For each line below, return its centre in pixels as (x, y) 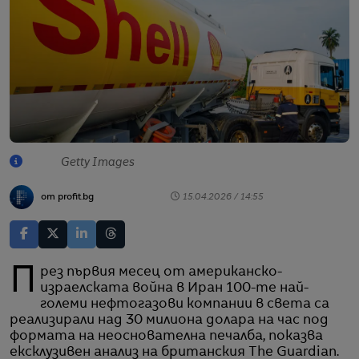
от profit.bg (67, 197)
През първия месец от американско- (23, 282)
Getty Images (98, 162)
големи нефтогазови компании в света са (185, 304)
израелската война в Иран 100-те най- (175, 288)
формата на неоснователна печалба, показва (166, 336)
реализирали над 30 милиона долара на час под (169, 320)
